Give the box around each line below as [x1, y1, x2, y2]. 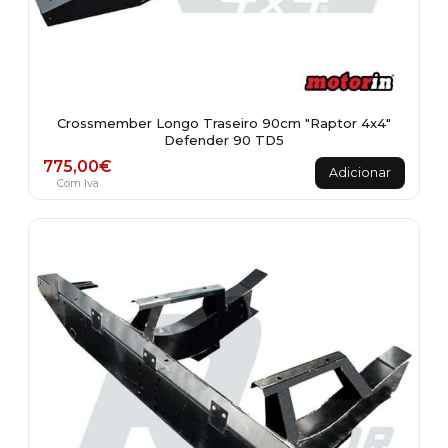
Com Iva [56, 175, 99, 190]
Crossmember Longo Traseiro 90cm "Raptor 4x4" [57, 115, 391, 131]
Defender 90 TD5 [164, 132, 284, 148]
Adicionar [329, 165, 391, 180]
